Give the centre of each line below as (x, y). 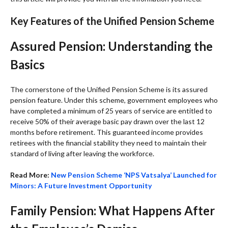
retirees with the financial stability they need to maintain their (108, 142)
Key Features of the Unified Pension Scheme (112, 21)
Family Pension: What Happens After (112, 210)
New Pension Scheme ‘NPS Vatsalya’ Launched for (134, 175)
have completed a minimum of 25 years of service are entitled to (111, 110)
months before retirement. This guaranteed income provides (107, 132)
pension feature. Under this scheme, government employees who (114, 100)
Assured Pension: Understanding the (111, 46)
